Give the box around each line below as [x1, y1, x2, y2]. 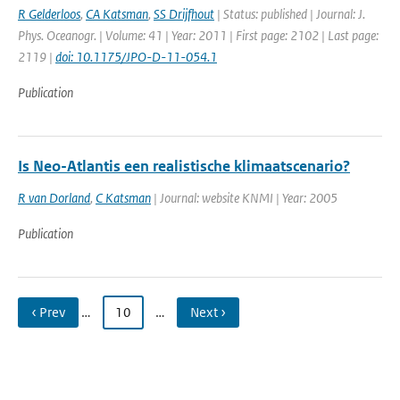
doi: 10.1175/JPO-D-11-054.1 [55, 48, 217, 65]
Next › [190, 304, 226, 321]
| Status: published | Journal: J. [214, 5, 365, 22]
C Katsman [96, 189, 151, 206]
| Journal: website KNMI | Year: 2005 [151, 189, 337, 206]
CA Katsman [86, 5, 148, 22]
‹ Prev [31, 304, 65, 321]
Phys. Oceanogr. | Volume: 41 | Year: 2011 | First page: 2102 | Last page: [18, 27, 379, 44]
